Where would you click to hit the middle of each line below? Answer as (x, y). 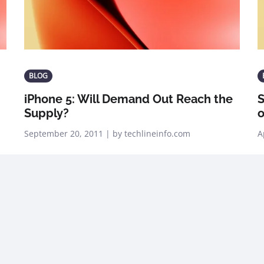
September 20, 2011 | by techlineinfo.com (107, 133)
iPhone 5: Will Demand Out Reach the (128, 99)
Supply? (47, 113)
